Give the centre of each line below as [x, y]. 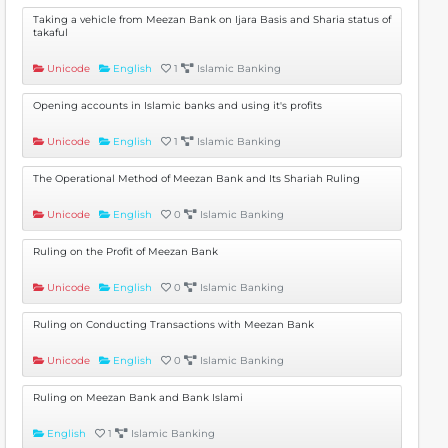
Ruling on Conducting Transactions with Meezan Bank [173, 324]
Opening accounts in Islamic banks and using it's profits [177, 105]
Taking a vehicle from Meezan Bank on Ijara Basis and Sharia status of [212, 19]
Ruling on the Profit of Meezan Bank [125, 251]
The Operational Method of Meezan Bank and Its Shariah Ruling [196, 178]
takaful [50, 32]
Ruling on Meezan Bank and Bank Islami [138, 397]
